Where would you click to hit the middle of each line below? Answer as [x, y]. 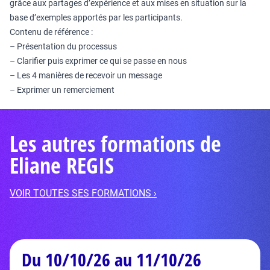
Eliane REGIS [62, 165]
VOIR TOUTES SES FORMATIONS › [83, 193]
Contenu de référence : [51, 32]
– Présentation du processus [63, 46]
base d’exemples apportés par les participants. [96, 17]
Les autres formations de [115, 144]
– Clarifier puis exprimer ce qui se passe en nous [98, 61]
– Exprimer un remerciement [62, 90]
